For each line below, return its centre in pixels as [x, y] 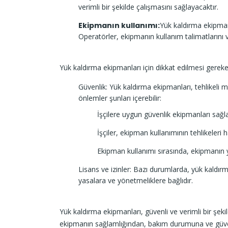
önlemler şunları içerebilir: [120, 98]
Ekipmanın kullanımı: [119, 25]
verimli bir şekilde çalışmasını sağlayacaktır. [148, 7]
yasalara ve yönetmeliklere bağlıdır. [136, 180]
